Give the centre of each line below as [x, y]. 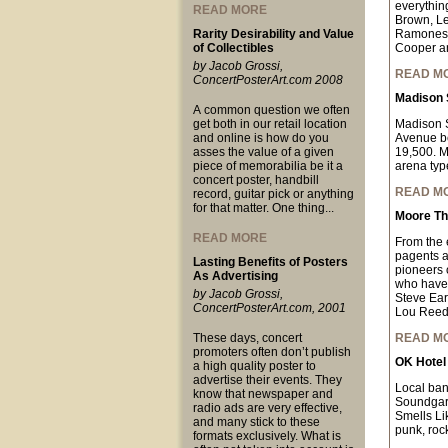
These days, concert [247, 338]
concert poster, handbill [255, 180]
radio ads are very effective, [267, 408]
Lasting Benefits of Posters [270, 262]
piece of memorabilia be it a [267, 166]
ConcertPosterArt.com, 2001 [269, 308]
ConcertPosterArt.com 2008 [267, 80]
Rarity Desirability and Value [273, 34]
